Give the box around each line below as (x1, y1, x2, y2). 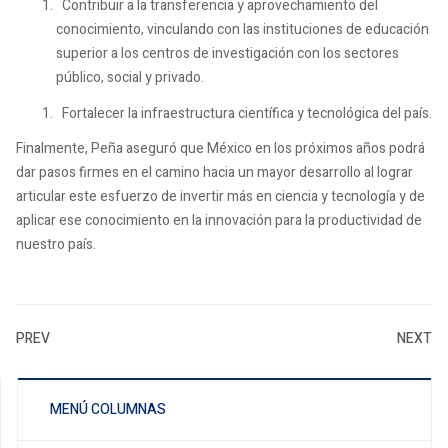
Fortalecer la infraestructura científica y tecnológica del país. (56, 102, 432, 124)
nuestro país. (16, 234, 96, 256)
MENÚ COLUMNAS (50, 399, 166, 421)
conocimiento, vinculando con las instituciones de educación (56, 19, 429, 41)
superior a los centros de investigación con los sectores (56, 43, 399, 65)
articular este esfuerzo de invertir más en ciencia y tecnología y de (16, 186, 425, 208)
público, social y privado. (56, 67, 204, 89)
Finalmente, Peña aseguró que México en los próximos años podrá (16, 138, 425, 160)
